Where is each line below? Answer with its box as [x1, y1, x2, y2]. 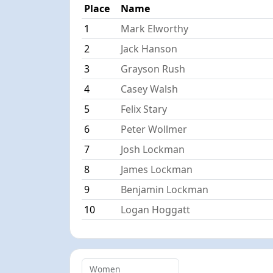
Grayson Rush [121, 62, 186, 76]
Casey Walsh [121, 82, 179, 96]
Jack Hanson [121, 41, 178, 55]
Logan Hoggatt [121, 202, 191, 216]
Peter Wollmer [121, 122, 188, 136]
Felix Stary [121, 102, 168, 116]
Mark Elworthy [121, 21, 189, 35]
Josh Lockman [121, 142, 185, 156]
